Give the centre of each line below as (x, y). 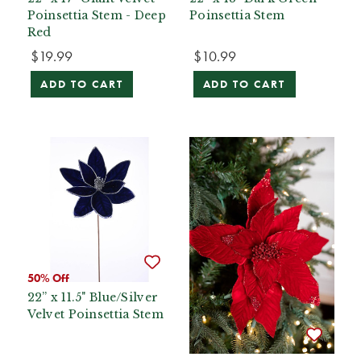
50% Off (48, 278)
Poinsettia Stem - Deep (96, 15)
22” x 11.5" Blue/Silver (93, 297)
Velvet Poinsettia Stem (95, 314)
